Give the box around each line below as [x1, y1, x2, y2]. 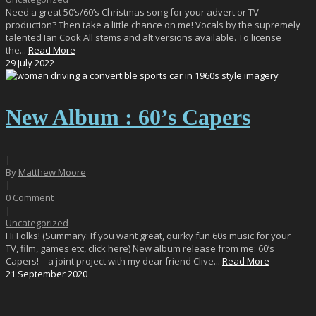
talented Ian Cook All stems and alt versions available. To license [6, 30, 281, 44]
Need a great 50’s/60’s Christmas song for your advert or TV [6, 5, 259, 18]
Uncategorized [6, 216, 68, 229]
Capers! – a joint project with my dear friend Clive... [6, 254, 222, 267]
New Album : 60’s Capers [6, 104, 250, 130]
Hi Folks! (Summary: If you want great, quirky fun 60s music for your [6, 229, 291, 242]
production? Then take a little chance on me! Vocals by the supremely [6, 18, 300, 31]
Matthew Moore [18, 165, 86, 178]
